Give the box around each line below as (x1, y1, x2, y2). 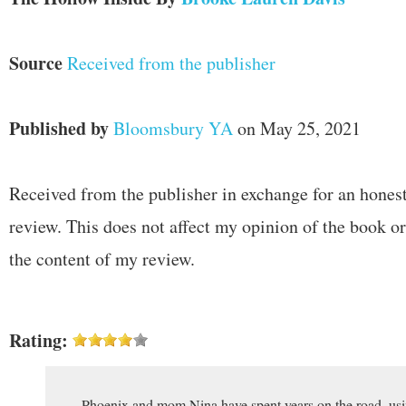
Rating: (9, 327, 68, 353)
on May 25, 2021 (233, 116, 361, 140)
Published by (9, 115, 109, 141)
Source (9, 50, 63, 76)
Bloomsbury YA (113, 116, 233, 140)
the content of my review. (9, 246, 195, 271)
